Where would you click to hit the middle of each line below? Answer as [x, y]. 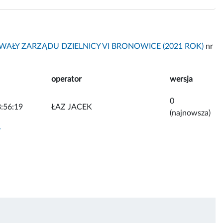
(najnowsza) [190, 113]
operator [66, 79]
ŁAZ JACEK [72, 107]
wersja [181, 79]
